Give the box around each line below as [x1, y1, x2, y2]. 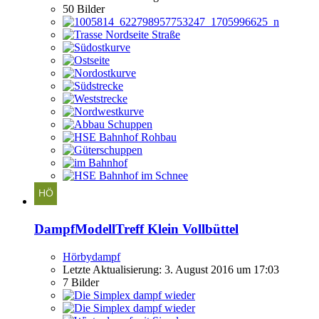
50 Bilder [63, 3, 105, 16]
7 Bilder [63, 276, 99, 288]
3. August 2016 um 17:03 [164, 263, 279, 276]
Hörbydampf [63, 250, 120, 263]
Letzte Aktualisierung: [63, 263, 164, 276]
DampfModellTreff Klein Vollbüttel [34, 221, 239, 236]
